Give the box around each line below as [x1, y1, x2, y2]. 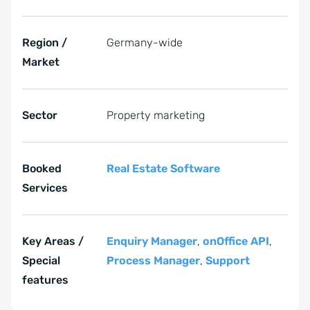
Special [22, 254, 60, 268]
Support [206, 254, 250, 268]
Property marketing [107, 109, 205, 122]
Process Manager [107, 254, 200, 268]
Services [22, 181, 68, 195]
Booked [22, 162, 62, 176]
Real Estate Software [107, 162, 220, 176]
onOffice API [203, 235, 269, 248]
